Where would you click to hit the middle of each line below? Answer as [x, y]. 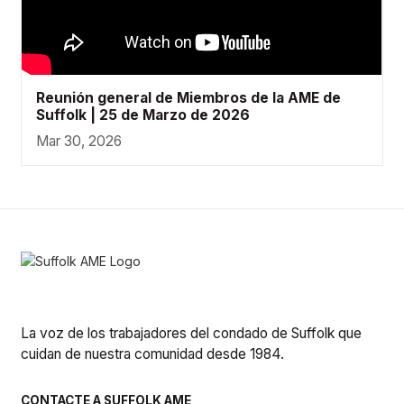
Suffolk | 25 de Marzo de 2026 [142, 115]
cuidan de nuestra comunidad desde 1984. [153, 354]
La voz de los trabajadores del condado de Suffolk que [192, 334]
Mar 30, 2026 [78, 141]
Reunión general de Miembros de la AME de [188, 97]
